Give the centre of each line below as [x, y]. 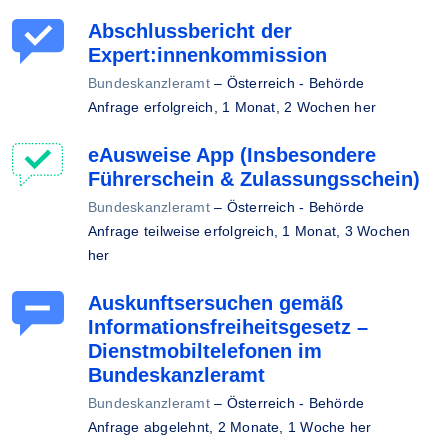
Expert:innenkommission [207, 55]
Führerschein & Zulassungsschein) [254, 179]
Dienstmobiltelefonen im [205, 351]
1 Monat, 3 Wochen [346, 231]
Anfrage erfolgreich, [155, 107]
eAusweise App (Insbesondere [232, 155]
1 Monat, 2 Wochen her [299, 107]
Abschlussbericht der [190, 31]
